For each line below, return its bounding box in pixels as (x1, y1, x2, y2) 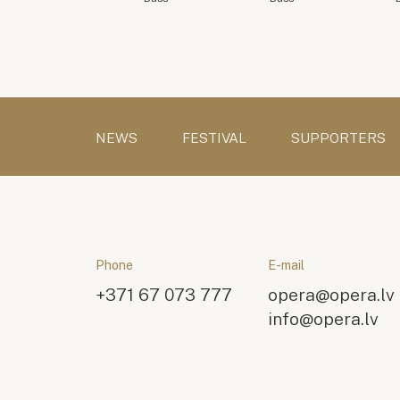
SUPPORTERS (291, 129, 386, 147)
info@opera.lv (268, 308, 379, 329)
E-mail (268, 257, 305, 273)
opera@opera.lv (268, 284, 396, 305)
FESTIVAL (182, 129, 246, 147)
